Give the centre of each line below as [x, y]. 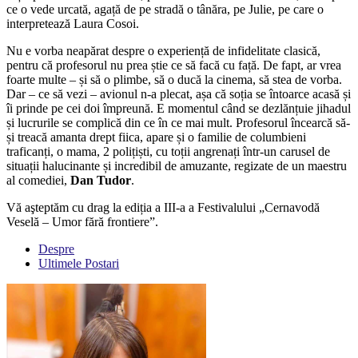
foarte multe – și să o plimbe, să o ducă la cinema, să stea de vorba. [174, 80]
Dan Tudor [101, 181]
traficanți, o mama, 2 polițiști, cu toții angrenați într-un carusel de [168, 152]
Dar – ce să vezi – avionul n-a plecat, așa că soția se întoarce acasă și [179, 94]
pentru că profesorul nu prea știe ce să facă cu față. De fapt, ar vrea [174, 66]
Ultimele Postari [79, 264]
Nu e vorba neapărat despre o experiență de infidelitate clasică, [163, 51]
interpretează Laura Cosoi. [73, 24]
